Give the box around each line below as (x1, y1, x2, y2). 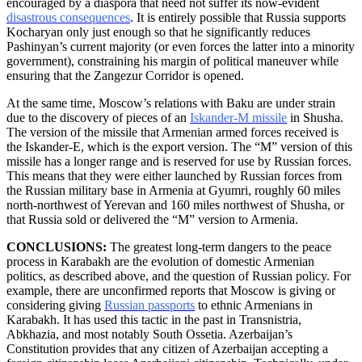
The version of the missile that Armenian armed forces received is (6, 124, 339, 139)
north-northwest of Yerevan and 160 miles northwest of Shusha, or (6, 197, 344, 212)
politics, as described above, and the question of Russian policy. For (6, 268, 351, 283)
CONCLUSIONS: (6, 239, 110, 254)
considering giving (6, 297, 104, 312)
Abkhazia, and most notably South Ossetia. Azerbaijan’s (6, 326, 293, 341)
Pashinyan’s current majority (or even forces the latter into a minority (6, 39, 355, 53)
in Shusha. (287, 110, 343, 124)
